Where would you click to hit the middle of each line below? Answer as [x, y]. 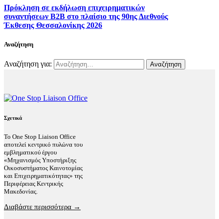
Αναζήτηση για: [28, 64]
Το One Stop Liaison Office [40, 137]
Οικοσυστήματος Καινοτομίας [43, 168]
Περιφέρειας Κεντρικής [33, 184]
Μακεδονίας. [21, 192]
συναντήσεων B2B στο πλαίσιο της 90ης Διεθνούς [86, 16]
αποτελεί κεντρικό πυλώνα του [43, 145]
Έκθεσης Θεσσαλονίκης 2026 [53, 25]
